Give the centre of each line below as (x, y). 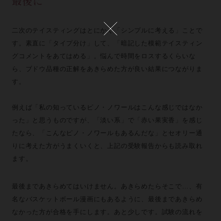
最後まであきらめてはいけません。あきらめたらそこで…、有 (107, 186)
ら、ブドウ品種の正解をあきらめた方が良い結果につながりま (107, 69)
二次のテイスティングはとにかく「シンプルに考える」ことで (107, 30)
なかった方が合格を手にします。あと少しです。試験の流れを (107, 212)
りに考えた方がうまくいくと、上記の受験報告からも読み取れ (107, 146)
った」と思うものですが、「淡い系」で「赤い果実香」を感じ (107, 120)
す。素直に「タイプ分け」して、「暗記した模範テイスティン (107, 43)
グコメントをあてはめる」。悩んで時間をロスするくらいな (104, 56)
